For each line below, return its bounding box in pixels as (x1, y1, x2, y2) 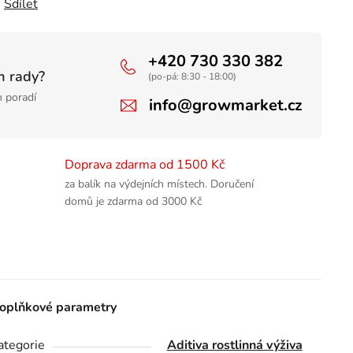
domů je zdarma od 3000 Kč (64, 193, 202, 209)
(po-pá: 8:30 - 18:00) (148, 69, 236, 83)
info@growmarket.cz (149, 94, 302, 116)
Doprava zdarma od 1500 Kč (64, 155, 225, 173)
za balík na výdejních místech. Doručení (64, 176, 254, 191)
